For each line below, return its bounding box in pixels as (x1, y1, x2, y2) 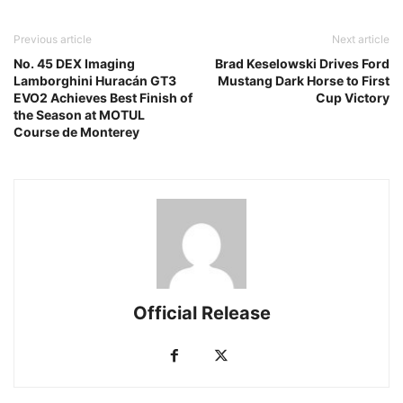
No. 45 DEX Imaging (13, 56, 135, 72)
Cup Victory (316, 90, 390, 106)
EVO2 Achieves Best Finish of (13, 90, 193, 106)
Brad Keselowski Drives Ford (215, 56, 390, 72)
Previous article (13, 32, 92, 47)
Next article (332, 32, 390, 47)
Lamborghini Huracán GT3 (13, 73, 176, 89)
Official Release (132, 302, 271, 325)
